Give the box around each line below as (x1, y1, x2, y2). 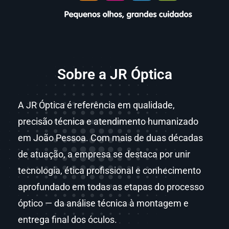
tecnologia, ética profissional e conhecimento (18, 165, 201, 176)
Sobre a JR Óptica (57, 66, 172, 83)
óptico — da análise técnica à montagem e (18, 198, 189, 209)
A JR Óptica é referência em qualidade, (18, 100, 175, 110)
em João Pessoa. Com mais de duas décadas (18, 132, 203, 143)
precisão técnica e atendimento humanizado (18, 116, 198, 127)
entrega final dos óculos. (18, 214, 117, 225)
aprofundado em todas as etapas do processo (18, 181, 204, 192)
